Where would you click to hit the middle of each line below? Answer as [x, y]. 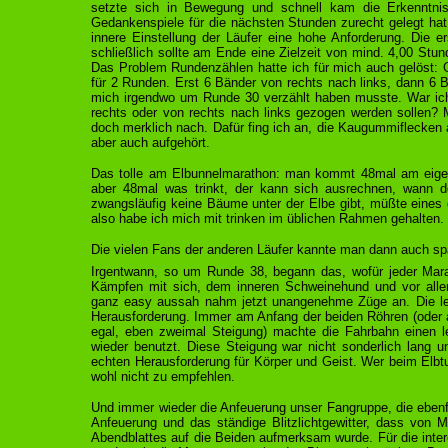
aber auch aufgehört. [150, 142]
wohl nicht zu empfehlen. [163, 376]
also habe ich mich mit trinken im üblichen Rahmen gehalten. [267, 218]
